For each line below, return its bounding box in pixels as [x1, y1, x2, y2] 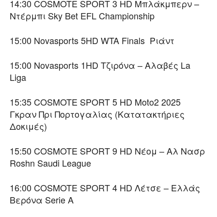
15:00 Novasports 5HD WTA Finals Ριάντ [10, 34, 174, 47]
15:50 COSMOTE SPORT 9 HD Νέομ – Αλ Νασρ [10, 144, 205, 157]
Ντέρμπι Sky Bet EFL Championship [10, 9, 155, 22]
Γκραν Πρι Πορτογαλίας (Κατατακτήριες [10, 108, 185, 121]
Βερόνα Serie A [10, 193, 74, 206]
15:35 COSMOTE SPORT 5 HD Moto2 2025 [10, 95, 181, 108]
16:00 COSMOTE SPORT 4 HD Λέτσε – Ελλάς [10, 181, 200, 194]
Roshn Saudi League [10, 156, 91, 170]
